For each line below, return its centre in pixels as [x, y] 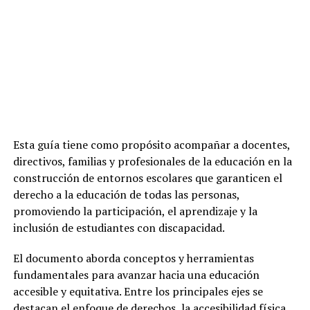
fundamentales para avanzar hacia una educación [136, 274]
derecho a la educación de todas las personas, [126, 194]
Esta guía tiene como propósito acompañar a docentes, [151, 144]
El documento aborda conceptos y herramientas [133, 258]
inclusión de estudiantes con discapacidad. [119, 227]
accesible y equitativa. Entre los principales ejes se [138, 291]
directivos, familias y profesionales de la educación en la [152, 161]
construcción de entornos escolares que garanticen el [147, 177]
